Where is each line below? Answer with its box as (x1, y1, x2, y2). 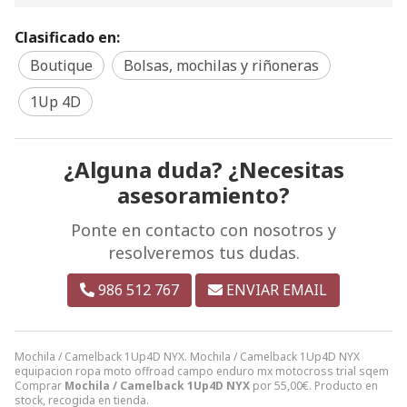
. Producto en (309, 377, 378, 393)
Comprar (15, 377, 65, 393)
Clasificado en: (15, 26, 120, 47)
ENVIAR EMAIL (226, 279, 327, 300)
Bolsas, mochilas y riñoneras (124, 55, 319, 75)
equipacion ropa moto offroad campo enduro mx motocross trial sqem (15, 362, 389, 379)
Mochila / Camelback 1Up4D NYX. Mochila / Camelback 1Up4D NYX (15, 348, 360, 364)
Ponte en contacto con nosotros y (71, 218, 336, 241)
